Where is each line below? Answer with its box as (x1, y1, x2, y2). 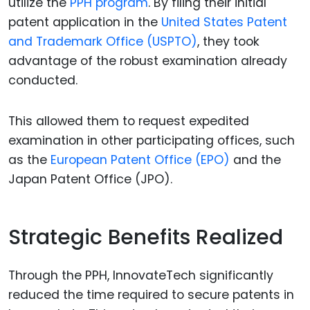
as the (8, 151, 51, 168)
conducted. (8, 72, 77, 89)
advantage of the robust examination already (8, 53, 287, 70)
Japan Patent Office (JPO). (8, 170, 172, 188)
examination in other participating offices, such (8, 131, 295, 149)
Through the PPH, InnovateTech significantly (8, 266, 273, 284)
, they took (197, 33, 259, 51)
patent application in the (8, 14, 161, 31)
